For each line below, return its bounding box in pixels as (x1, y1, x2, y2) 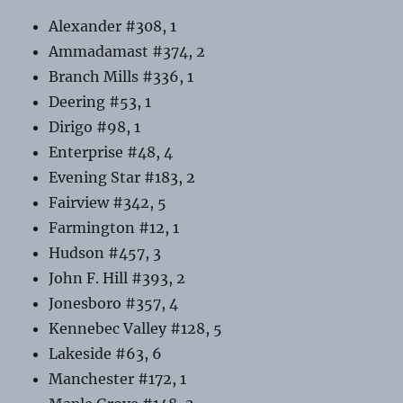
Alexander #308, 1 (49, 17, 177, 36)
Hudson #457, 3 (49, 244, 162, 263)
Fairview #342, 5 (49, 193, 167, 212)
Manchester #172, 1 (49, 370, 187, 389)
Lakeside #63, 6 (49, 345, 163, 363)
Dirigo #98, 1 (49, 118, 141, 137)
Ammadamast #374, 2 (49, 42, 206, 61)
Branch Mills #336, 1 (49, 67, 194, 86)
